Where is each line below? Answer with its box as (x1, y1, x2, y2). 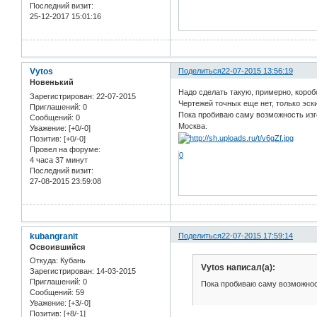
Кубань (58, 256, 86, 265)
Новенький (30, 78, 74, 87)
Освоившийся (30, 242, 85, 251)
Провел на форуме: (30, 144, 100, 154)
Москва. (178, 121, 208, 130)
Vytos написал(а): (200, 262, 275, 272)
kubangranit (30, 231, 78, 241)
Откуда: (30, 256, 58, 265)
